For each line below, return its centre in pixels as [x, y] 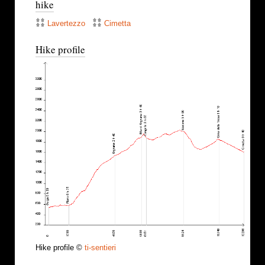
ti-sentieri [100, 248]
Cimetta [117, 24]
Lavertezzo [66, 24]
